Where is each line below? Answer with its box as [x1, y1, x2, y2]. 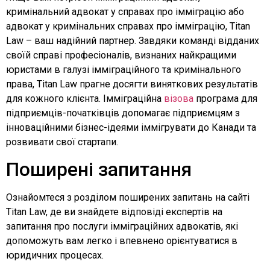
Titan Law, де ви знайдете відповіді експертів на [6, 206, 222, 218]
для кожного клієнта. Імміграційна [6, 92, 164, 104]
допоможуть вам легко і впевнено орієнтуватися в [6, 234, 237, 246]
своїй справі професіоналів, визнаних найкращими [6, 49, 236, 61]
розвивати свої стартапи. [6, 136, 118, 148]
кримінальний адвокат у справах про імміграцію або [6, 5, 244, 17]
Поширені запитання [6, 157, 192, 181]
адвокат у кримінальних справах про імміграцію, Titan [6, 20, 250, 32]
